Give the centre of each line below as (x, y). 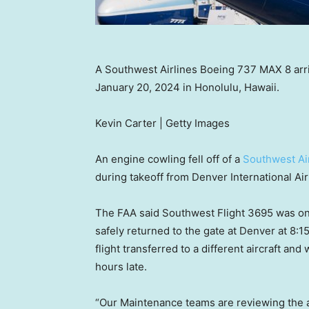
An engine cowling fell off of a (169, 159)
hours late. (121, 267)
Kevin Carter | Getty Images (162, 123)
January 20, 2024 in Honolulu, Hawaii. (189, 88)
